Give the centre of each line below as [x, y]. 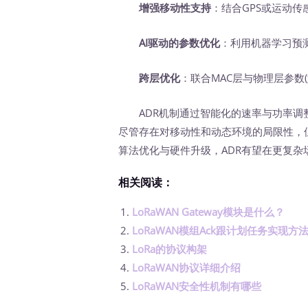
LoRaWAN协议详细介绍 [187, 267]
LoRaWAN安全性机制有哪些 [197, 286]
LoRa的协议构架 [170, 249]
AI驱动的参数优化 [180, 42]
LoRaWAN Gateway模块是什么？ [209, 211]
